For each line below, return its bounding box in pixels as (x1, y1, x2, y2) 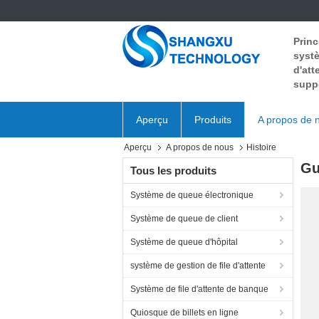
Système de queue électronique (130, 190, 253, 200)
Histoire (246, 142, 276, 152)
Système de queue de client (130, 214, 238, 224)
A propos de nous (166, 142, 234, 152)
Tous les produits (130, 164, 216, 177)
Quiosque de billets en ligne (130, 308, 239, 318)
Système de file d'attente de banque (130, 284, 268, 294)
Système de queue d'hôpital (130, 237, 238, 247)
